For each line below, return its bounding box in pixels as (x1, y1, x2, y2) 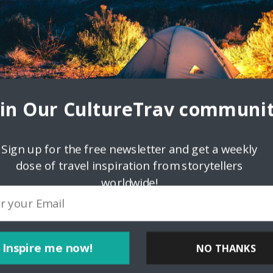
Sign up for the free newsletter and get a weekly (1, 141, 258, 157)
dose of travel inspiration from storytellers (16, 158, 243, 174)
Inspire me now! (2, 240, 94, 256)
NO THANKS (196, 241, 257, 255)
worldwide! (101, 175, 158, 191)
